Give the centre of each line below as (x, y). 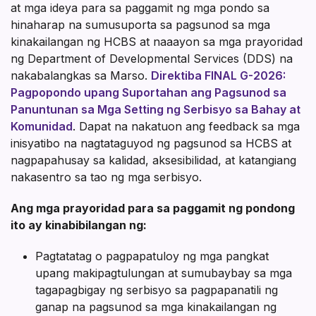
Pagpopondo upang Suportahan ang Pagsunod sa (148, 92)
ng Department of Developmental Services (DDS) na (152, 58)
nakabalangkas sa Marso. (81, 75)
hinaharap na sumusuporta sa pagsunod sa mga (140, 24)
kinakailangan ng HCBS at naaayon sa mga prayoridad (157, 41)
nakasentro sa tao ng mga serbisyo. (106, 177)
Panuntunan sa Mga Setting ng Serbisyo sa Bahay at (156, 109)
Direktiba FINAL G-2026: (218, 75)
